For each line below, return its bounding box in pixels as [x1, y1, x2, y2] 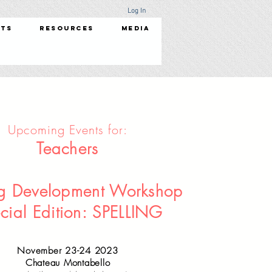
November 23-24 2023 [17, 245, 118, 257]
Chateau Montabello [25, 257, 110, 269]
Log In [127, 7, 146, 15]
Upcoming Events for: [8, 121, 127, 138]
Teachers [36, 138, 99, 159]
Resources [39, 24, 94, 32]
